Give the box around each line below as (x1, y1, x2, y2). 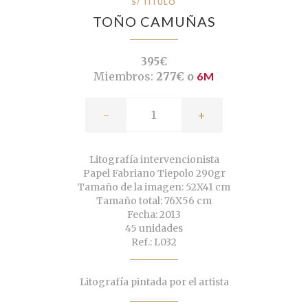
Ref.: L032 (131, 236, 177, 249)
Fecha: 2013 (127, 208, 181, 221)
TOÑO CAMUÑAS (92, 13, 216, 30)
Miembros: (93, 69, 153, 84)
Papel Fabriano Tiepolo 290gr (82, 167, 225, 180)
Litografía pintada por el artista (79, 276, 229, 289)
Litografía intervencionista (89, 153, 219, 166)
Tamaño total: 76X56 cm (96, 195, 212, 208)
